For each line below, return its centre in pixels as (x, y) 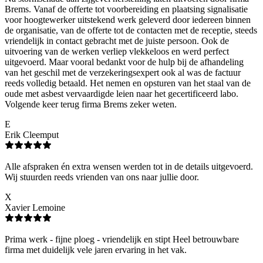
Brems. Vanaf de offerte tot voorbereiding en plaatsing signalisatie (126, 9)
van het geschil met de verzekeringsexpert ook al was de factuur (123, 72)
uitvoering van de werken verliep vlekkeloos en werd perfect (117, 51)
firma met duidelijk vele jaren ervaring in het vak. (96, 249)
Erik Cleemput (32, 134)
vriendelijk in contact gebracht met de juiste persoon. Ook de (117, 41)
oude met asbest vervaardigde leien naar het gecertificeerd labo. (122, 93)
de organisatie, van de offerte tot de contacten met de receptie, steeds (131, 30)
